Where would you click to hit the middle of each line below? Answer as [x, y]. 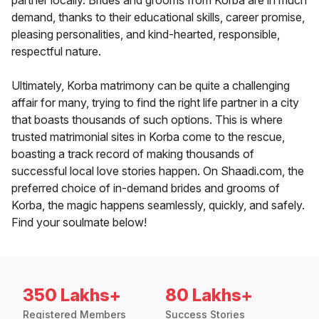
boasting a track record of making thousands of [133, 154]
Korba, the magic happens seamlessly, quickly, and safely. [158, 205]
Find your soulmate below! [79, 223]
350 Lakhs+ [72, 296]
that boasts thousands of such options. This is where [147, 120]
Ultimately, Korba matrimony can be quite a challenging [151, 86]
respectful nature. [56, 52]
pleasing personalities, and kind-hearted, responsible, [146, 35]
